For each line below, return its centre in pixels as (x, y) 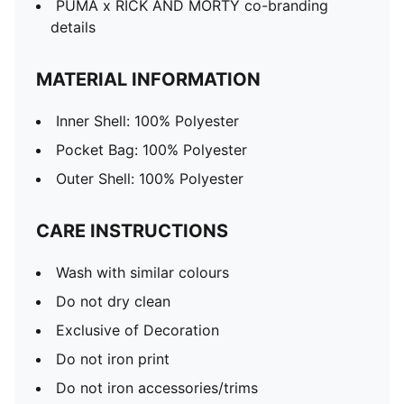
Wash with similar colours (142, 272)
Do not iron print (113, 359)
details (73, 27)
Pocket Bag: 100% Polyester (151, 150)
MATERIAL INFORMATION (148, 79)
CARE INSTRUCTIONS (132, 231)
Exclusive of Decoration (138, 330)
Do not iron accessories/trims (157, 388)
